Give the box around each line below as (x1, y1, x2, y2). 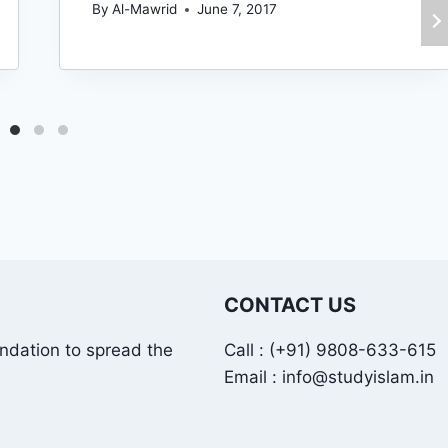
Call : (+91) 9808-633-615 (224, 339, 436, 360)
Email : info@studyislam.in (224, 366, 434, 387)
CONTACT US (224, 292, 356, 317)
